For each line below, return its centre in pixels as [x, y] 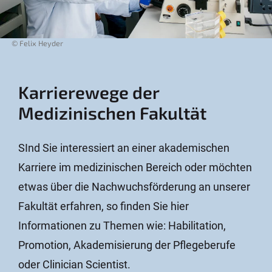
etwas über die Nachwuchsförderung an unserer [134, 186]
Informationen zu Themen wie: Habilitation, [122, 225]
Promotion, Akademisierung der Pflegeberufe [127, 245]
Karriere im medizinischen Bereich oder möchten [135, 167]
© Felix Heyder [37, 43]
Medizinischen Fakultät [112, 112]
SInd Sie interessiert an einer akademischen [124, 148]
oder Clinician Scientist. [74, 264]
